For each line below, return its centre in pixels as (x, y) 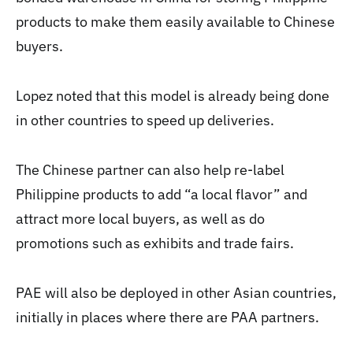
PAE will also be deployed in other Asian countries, (176, 293)
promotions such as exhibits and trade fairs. (155, 243)
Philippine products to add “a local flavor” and (162, 194)
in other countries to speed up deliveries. (145, 120)
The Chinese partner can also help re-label (150, 170)
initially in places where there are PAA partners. (167, 317)
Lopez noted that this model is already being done (173, 96)
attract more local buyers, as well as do (140, 219)
